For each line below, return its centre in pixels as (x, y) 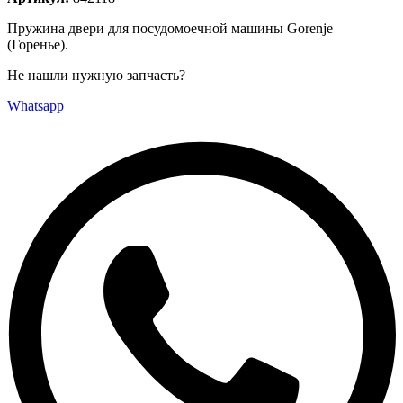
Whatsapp (36, 105)
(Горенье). (38, 44)
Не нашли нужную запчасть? (96, 75)
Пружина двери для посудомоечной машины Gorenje (170, 28)
